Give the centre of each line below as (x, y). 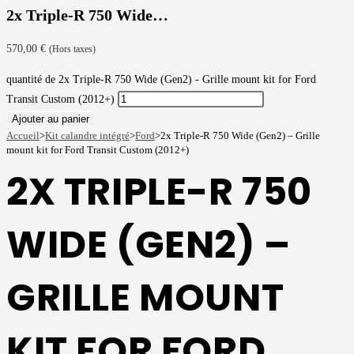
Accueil (23, 136)
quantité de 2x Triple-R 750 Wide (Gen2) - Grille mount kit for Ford (161, 80)
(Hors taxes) (72, 50)
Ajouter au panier (51, 119)
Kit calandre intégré (87, 136)
